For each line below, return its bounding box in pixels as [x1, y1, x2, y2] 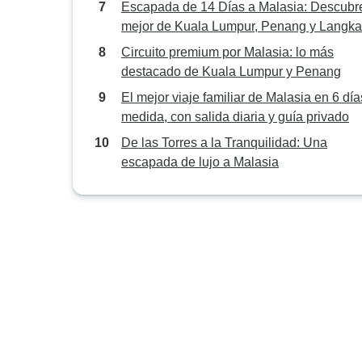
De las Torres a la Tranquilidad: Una [121, 136, 327, 149]
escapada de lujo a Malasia [121, 155, 279, 169]
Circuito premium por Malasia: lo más [121, 45, 334, 59]
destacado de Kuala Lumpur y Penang [121, 65, 341, 78]
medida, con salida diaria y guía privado [121, 110, 349, 124]
